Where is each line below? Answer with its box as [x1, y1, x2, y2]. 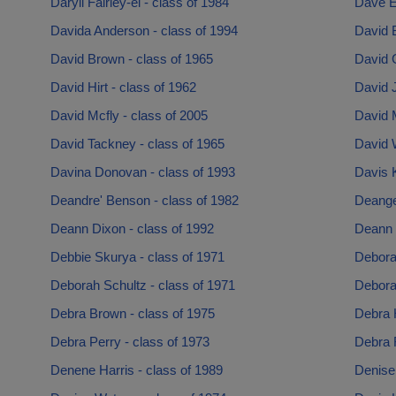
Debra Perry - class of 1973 [49, 334, 209, 349]
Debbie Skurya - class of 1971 [49, 249, 225, 264]
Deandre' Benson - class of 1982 [49, 193, 239, 208]
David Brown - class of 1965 [49, 51, 213, 66]
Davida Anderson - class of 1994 [49, 23, 238, 38]
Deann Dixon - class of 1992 [49, 221, 214, 236]
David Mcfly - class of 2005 [49, 108, 208, 123]
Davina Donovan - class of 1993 [49, 164, 235, 179]
